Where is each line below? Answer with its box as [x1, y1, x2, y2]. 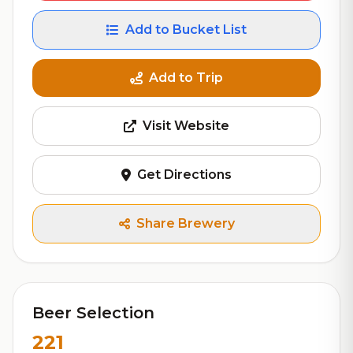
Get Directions [137, 167, 232, 182]
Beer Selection [32, 303, 154, 322]
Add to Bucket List [125, 22, 247, 37]
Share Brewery [136, 216, 235, 231]
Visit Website [143, 118, 229, 133]
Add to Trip [149, 70, 223, 85]
